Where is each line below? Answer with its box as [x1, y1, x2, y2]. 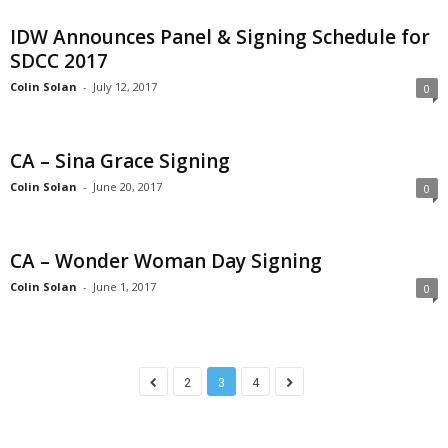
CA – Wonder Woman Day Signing [10, 248, 322, 274]
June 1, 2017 [93, 279, 156, 294]
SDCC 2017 [10, 48, 108, 74]
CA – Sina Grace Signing [10, 148, 230, 174]
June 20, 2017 [93, 179, 162, 194]
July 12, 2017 [93, 79, 157, 94]
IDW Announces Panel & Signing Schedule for [10, 24, 430, 50]
